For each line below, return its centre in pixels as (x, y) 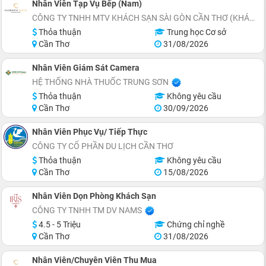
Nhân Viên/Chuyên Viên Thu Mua (94, 260)
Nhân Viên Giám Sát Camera (86, 68)
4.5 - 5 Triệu (59, 224)
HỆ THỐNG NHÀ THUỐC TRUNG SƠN (100, 82)
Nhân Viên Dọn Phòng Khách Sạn (94, 196)
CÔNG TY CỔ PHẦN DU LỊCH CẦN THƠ (103, 146)
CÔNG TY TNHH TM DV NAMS (87, 210)
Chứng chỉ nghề (194, 224)
